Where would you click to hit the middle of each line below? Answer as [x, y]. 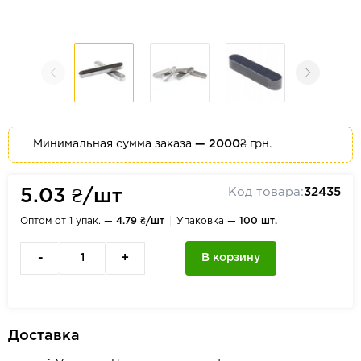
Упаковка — [208, 221]
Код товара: [266, 192]
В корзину [231, 258]
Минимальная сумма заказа [114, 144]
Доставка [44, 336]
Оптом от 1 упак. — [68, 221]
